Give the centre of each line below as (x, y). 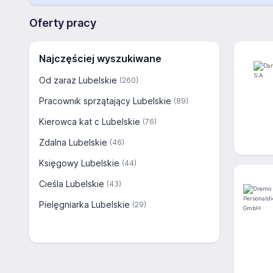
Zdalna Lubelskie (73, 142)
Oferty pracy (63, 23)
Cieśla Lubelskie (72, 184)
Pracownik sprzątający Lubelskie (105, 101)
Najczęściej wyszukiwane (100, 58)
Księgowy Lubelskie (79, 163)
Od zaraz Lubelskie (78, 80)
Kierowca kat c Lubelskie (90, 122)
